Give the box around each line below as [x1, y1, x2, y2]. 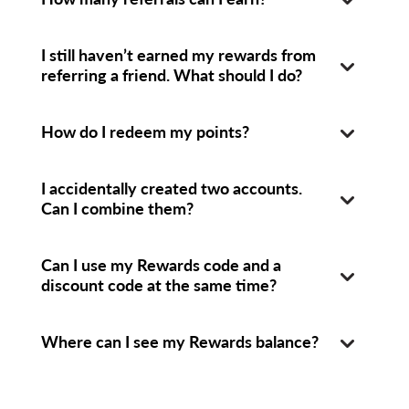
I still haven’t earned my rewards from [40, 43, 316, 66]
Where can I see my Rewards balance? [40, 330, 319, 352]
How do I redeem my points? [40, 120, 249, 142]
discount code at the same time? [40, 273, 277, 296]
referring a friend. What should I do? [40, 63, 302, 86]
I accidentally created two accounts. [40, 176, 302, 199]
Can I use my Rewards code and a [40, 253, 281, 276]
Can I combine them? [40, 196, 194, 219]
